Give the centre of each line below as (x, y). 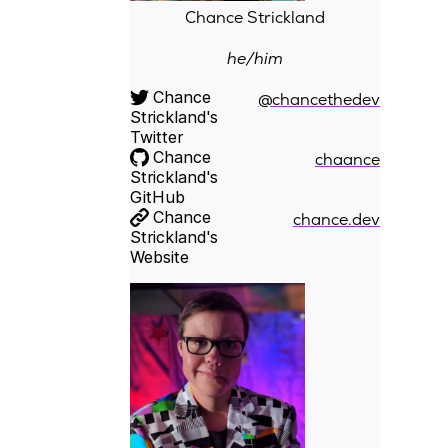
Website (159, 256)
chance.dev (336, 219)
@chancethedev (319, 99)
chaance (347, 159)
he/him (255, 58)
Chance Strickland (255, 17)
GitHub (157, 196)
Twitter (156, 136)
